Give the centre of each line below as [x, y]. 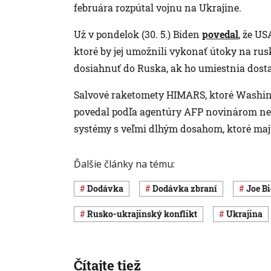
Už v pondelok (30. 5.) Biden [138, 34]
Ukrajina [248, 214]
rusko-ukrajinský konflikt [145, 214]
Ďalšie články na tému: [124, 164]
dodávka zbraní [188, 189]
